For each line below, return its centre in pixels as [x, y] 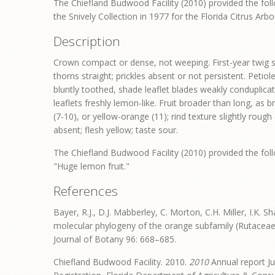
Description [87, 41]
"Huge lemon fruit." [91, 166]
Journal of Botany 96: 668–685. [115, 239]
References [86, 191]
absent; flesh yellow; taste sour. [116, 130]
